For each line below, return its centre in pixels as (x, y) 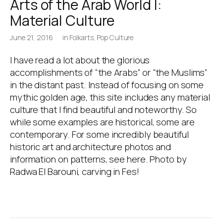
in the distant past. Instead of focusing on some (107, 85)
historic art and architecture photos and (90, 147)
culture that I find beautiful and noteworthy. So (104, 110)
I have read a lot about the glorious (80, 60)
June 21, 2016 (31, 38)
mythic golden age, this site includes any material (110, 97)
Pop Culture (115, 38)
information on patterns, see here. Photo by (98, 159)
